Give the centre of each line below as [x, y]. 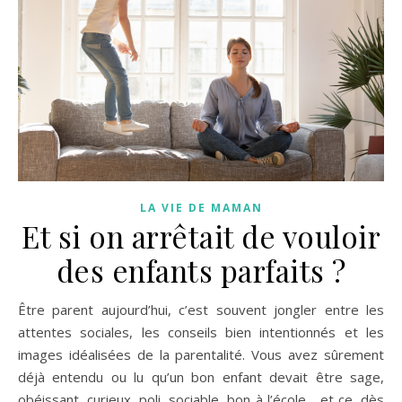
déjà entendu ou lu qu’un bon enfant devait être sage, [201, 377]
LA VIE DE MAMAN [201, 208]
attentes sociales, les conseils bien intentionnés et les [201, 332]
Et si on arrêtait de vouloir [201, 236]
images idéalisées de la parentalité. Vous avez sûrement [201, 355]
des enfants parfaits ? [201, 271]
